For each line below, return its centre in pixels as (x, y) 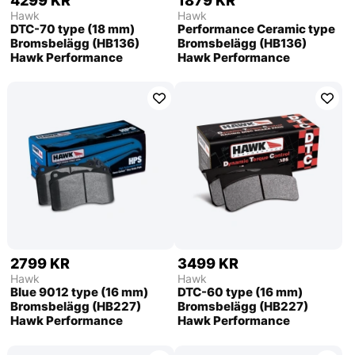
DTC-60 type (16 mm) (240, 292)
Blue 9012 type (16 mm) (79, 292)
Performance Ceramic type (257, 29)
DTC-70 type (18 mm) (72, 29)
